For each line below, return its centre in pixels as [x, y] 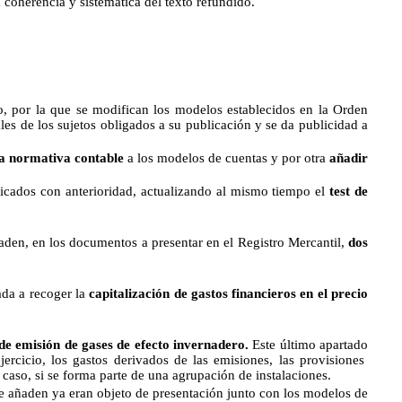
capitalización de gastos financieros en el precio [229, 293]
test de [349, 191]
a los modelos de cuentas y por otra [227, 158]
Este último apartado [309, 345]
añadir [349, 158]
